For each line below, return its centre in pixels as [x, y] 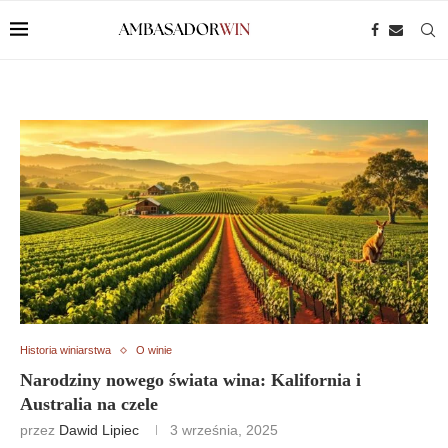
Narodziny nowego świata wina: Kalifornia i [190, 380]
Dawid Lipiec [99, 430]
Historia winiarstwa [65, 350]
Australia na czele [89, 404]
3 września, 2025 [224, 430]
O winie [154, 350]
